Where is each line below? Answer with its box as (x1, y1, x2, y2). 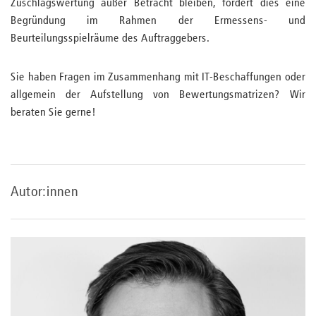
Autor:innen (11, 185, 78, 199)
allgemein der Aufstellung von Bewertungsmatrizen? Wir (11, 90, 305, 101)
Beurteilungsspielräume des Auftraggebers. (11, 33, 212, 44)
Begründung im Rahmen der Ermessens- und (11, 16, 305, 27)
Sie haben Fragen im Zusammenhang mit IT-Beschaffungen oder (11, 72, 305, 83)
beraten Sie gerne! (11, 107, 97, 119)
